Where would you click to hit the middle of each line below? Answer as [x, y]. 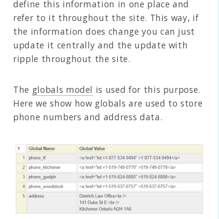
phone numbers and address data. [88, 117]
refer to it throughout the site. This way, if [106, 18]
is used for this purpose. [147, 90]
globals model [63, 90]
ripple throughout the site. [72, 59]
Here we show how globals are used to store [108, 103]
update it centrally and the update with [101, 45]
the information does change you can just [104, 32]
